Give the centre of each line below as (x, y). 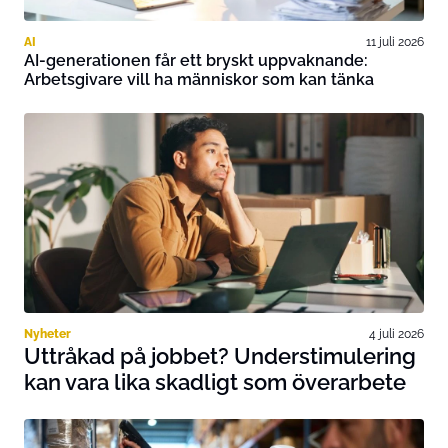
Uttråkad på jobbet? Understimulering (220, 356)
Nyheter (47, 333)
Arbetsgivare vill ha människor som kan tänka (199, 79)
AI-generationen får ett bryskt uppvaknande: (196, 60)
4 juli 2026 (396, 333)
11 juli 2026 (395, 41)
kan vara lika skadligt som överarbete (215, 382)
